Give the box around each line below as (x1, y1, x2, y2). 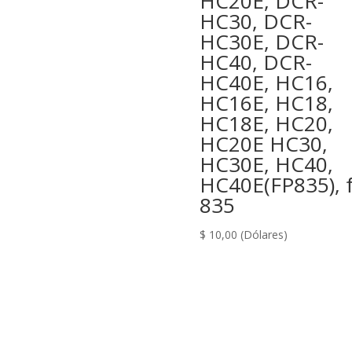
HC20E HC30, (199, 130, 328, 159)
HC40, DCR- (199, 48, 312, 77)
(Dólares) (240, 227, 288, 243)
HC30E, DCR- (199, 27, 324, 57)
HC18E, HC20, (199, 109, 333, 138)
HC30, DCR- (199, 7, 312, 36)
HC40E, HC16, (199, 68, 333, 97)
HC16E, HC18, (199, 89, 333, 118)
